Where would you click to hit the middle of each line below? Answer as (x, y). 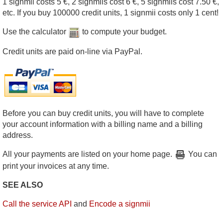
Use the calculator (35, 32)
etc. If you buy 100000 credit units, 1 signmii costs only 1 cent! (111, 13)
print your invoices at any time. (56, 166)
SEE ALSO (23, 185)
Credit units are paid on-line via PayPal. (72, 52)
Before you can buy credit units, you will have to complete (103, 113)
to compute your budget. (123, 32)
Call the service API (37, 204)
